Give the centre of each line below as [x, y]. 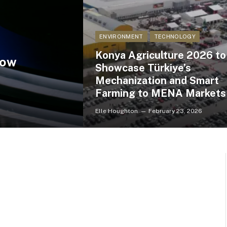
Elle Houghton [117, 111]
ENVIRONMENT [121, 36]
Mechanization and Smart [157, 81]
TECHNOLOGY [175, 36]
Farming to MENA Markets [161, 93]
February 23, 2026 [175, 111]
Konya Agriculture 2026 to [161, 55]
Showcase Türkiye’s [143, 68]
